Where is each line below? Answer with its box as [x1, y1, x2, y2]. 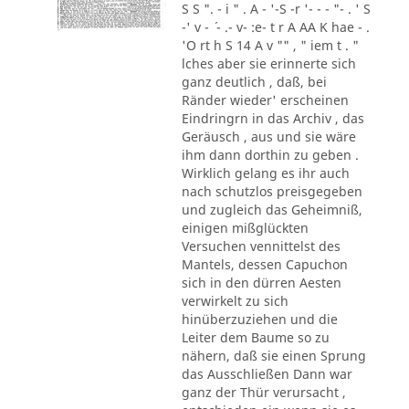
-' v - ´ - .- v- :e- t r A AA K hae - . [181, 17, 370, 36]
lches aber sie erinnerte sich [181, 54, 356, 72]
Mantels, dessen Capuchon [181, 255, 348, 273]
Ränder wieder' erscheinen [181, 90, 349, 109]
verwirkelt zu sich [181, 291, 288, 309]
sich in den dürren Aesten [181, 273, 341, 291]
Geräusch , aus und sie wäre [181, 127, 356, 145]
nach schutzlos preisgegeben [181, 182, 362, 200]
